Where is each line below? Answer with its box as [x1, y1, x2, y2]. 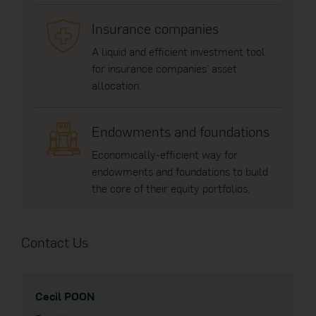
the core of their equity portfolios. [92, 180, 250, 196]
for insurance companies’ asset [92, 60, 237, 76]
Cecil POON [35, 288, 95, 304]
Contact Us [21, 232, 88, 252]
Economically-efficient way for [92, 146, 238, 162]
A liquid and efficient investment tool [92, 43, 265, 59]
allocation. [92, 77, 141, 93]
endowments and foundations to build [92, 163, 268, 179]
